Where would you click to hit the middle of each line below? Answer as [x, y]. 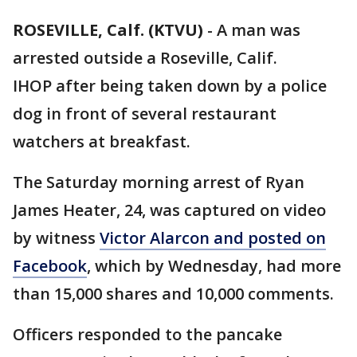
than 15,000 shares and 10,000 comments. [173, 294]
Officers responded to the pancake [147, 334]
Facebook [50, 266]
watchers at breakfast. [102, 141]
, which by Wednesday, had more [214, 266]
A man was [259, 30]
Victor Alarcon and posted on [213, 238]
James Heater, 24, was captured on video [169, 210]
